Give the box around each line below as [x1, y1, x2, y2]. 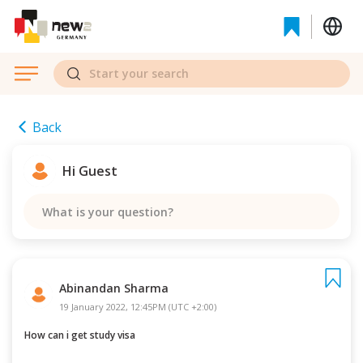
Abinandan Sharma [66, 280, 169, 296]
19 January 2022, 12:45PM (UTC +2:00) [59, 301, 216, 313]
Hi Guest [62, 162, 117, 180]
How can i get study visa [31, 328, 135, 342]
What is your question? [42, 203, 173, 220]
